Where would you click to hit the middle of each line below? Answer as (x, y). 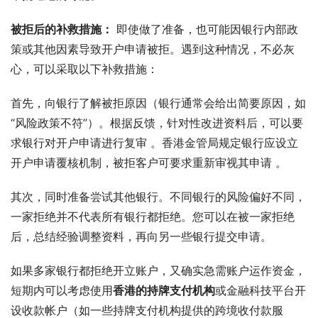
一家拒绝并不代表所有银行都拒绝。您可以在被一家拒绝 (153, 216)
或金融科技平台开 (261, 290)
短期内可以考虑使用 (62, 290)
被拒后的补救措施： (62, 29)
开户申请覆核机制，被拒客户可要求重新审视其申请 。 (149, 162)
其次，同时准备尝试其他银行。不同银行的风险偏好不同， (158, 196)
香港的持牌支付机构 (164, 290)
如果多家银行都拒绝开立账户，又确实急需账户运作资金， (158, 270)
